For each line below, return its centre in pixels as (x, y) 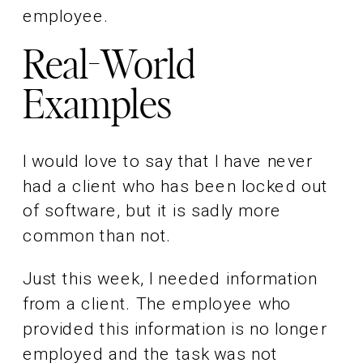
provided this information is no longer (175, 329)
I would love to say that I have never (168, 161)
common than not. (100, 236)
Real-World (109, 66)
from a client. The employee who (157, 304)
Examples (98, 106)
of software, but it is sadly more (152, 211)
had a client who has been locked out (175, 186)
